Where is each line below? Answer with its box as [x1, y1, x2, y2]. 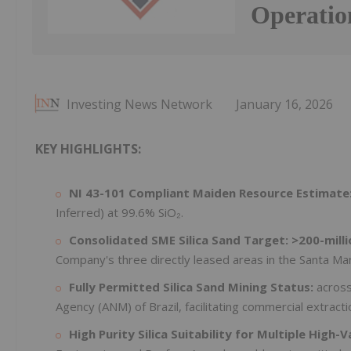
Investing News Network [67, 96, 212, 114]
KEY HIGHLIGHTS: [35, 140, 141, 158]
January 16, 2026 [236, 96, 333, 114]
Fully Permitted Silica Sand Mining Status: [69, 279, 313, 295]
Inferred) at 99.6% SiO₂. [56, 204, 183, 221]
